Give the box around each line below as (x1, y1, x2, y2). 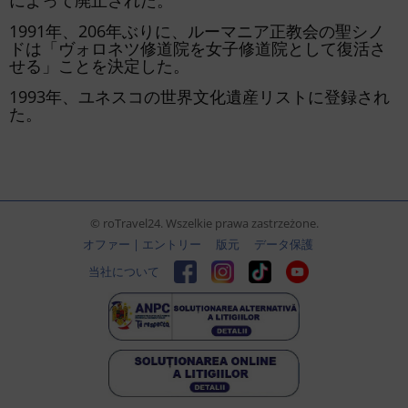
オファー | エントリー (83, 236, 201, 252)
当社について (87, 262, 159, 280)
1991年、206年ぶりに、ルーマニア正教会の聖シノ (9, 20, 384, 42)
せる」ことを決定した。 (9, 55, 189, 76)
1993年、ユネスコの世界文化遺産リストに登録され (9, 86, 390, 107)
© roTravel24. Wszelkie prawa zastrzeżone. (89, 215, 319, 231)
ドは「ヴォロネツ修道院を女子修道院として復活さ (9, 37, 386, 59)
